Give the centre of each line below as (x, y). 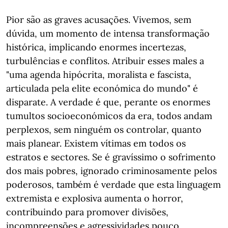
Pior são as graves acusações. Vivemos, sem (99, 20)
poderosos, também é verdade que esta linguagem (113, 184)
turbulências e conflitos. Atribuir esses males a (105, 61)
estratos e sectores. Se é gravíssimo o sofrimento (111, 157)
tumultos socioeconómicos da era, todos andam (109, 116)
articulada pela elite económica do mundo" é (102, 88)
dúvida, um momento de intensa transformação (108, 33)
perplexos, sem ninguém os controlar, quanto (104, 130)
